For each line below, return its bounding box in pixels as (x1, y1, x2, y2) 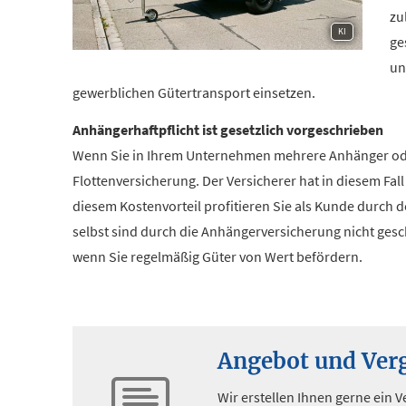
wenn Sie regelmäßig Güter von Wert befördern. (72, 246, 362, 266)
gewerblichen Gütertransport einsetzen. (72, 83, 315, 101)
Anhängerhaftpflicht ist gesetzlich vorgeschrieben (72, 120, 383, 139)
